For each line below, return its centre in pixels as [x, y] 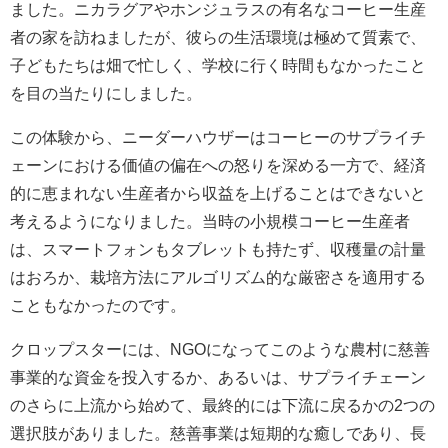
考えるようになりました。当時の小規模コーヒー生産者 [210, 221]
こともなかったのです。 [98, 305]
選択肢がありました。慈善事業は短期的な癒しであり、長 [218, 433]
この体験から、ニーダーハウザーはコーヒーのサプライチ [218, 137]
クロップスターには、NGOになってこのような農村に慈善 [220, 349]
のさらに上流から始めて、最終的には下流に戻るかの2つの [222, 405]
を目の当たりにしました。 [106, 93]
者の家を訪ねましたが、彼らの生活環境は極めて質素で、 [218, 37]
